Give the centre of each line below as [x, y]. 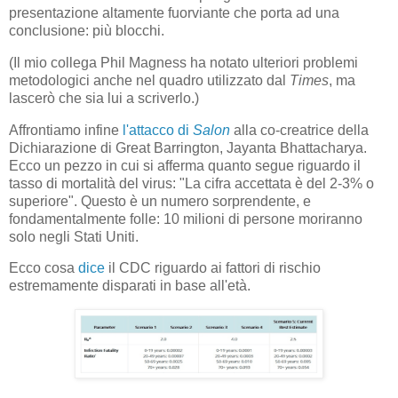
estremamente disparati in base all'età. [130, 286]
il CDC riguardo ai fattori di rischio [213, 268]
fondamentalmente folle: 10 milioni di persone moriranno [186, 219]
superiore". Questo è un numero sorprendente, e [160, 201]
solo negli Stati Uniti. [74, 236]
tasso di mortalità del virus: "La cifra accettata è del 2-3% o [191, 183]
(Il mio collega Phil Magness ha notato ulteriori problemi [183, 62]
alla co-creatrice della [299, 130]
